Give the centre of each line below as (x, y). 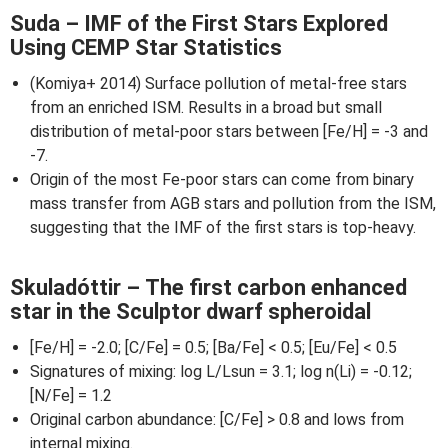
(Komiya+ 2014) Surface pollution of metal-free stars (218, 83)
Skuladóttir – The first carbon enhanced (208, 287)
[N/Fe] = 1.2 (71, 395)
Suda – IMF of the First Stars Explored (199, 23)
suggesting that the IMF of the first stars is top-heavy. (223, 227)
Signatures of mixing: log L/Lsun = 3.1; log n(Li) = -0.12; (221, 371)
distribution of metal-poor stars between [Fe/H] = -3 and (229, 131)
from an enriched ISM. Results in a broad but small (206, 107)
